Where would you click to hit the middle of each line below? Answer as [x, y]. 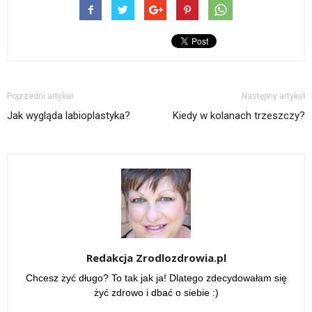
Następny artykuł [273, 96]
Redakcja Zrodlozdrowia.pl [156, 257]
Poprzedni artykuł [40, 96]
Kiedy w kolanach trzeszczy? [239, 115]
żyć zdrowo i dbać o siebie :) [156, 292]
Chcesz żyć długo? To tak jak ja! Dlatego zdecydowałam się [156, 278]
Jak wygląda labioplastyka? [69, 115]
